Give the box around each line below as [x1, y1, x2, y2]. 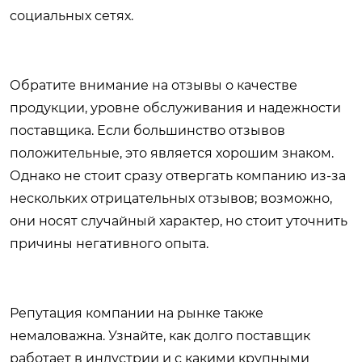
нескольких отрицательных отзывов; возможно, [10, 191, 332, 207]
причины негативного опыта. [10, 236, 208, 252]
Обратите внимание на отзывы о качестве [10, 78, 297, 94]
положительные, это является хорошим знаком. [10, 145, 334, 162]
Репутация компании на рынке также [10, 305, 263, 322]
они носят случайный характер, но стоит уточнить [10, 213, 347, 229]
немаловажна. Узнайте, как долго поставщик [10, 328, 310, 344]
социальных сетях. [10, 8, 133, 24]
